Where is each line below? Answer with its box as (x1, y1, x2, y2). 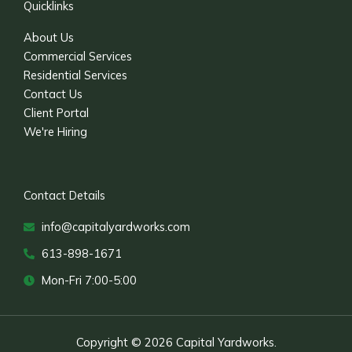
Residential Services (24, 67, 127, 82)
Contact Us (24, 86, 82, 101)
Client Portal (24, 104, 89, 120)
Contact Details (24, 187, 105, 203)
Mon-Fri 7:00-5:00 (41, 272, 137, 288)
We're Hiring (24, 123, 87, 139)
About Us (24, 29, 74, 45)
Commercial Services (24, 48, 132, 64)
